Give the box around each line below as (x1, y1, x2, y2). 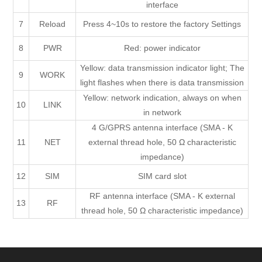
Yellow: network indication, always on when (82, 93, 242, 103)
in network (143, 108, 181, 118)
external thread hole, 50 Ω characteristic (88, 137, 236, 147)
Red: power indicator (123, 43, 201, 53)
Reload (39, 19, 66, 29)
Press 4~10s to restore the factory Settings (83, 19, 242, 29)
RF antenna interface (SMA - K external (89, 191, 235, 201)
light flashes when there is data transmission (80, 78, 244, 88)
